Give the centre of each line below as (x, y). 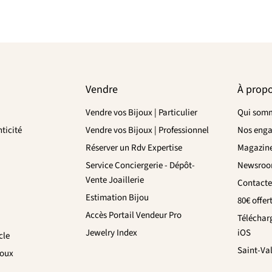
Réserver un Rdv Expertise (134, 148)
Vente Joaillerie (115, 180)
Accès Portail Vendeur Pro (134, 215)
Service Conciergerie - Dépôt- (141, 165)
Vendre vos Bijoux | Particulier (142, 112)
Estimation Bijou (117, 197)
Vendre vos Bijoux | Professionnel (148, 130)
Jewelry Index (112, 233)
